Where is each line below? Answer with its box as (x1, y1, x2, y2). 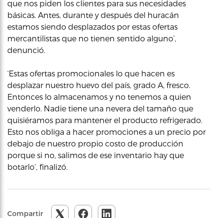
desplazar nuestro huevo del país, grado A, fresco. (7, 80, 190, 90)
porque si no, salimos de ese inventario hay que (7, 150, 184, 160)
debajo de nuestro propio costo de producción (7, 139, 183, 148)
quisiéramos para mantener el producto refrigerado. (7, 115, 202, 125)
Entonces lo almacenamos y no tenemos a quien (7, 92, 191, 101)
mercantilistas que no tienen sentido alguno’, (7, 34, 176, 43)
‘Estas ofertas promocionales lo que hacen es (7, 69, 175, 78)
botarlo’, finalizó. (7, 162, 68, 171)
